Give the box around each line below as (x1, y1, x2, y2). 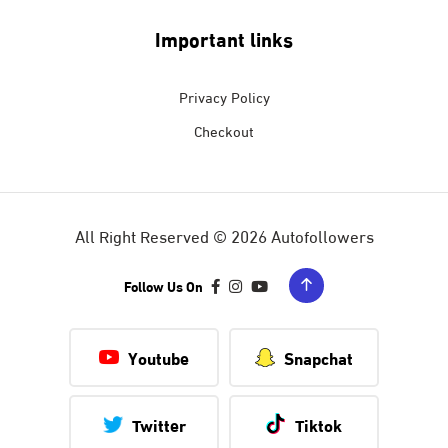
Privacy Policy (178, 84, 270, 107)
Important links (155, 22, 293, 52)
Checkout (194, 118, 254, 141)
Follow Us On (124, 274, 203, 296)
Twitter (131, 411, 186, 437)
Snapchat (284, 344, 353, 370)
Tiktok (295, 411, 342, 437)
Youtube (128, 344, 189, 370)
